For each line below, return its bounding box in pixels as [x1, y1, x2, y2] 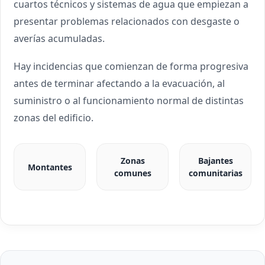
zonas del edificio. [14, 111, 93, 124]
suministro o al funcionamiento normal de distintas [14, 94, 244, 107]
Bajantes [198, 155, 233, 166]
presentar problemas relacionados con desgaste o [14, 15, 240, 28]
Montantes [27, 161, 72, 173]
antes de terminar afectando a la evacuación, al [14, 77, 225, 90]
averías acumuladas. [14, 32, 105, 45]
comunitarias [188, 167, 243, 179]
